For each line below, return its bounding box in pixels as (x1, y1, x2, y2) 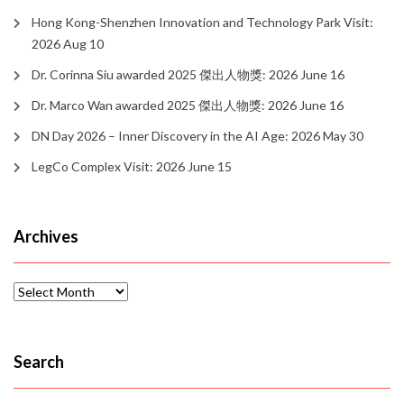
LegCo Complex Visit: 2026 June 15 (32, 159, 232, 175)
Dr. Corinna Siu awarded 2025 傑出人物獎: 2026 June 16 (32, 67, 344, 83)
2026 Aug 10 (32, 36, 104, 52)
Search (14, 352, 64, 372)
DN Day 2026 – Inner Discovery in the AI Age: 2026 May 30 (32, 128, 363, 144)
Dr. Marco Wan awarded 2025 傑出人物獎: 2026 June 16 (32, 97, 344, 114)
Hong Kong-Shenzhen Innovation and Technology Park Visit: (32, 14, 373, 31)
